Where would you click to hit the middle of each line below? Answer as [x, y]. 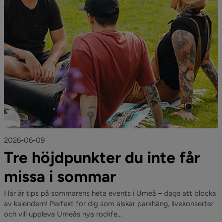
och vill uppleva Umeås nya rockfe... [63, 214]
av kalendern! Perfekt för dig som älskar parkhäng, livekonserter [109, 204]
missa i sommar [60, 176]
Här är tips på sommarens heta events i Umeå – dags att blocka [110, 193]
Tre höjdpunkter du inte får [102, 158]
